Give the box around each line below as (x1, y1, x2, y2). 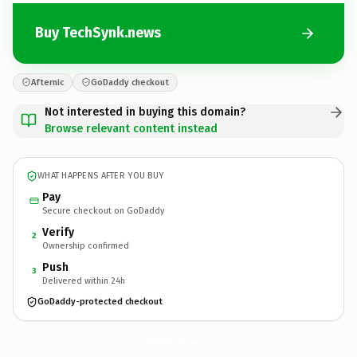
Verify (42, 225, 74, 239)
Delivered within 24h (42, 275, 125, 286)
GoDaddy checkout (91, 76, 169, 88)
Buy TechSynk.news (35, 24, 161, 41)
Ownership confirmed (42, 240, 129, 251)
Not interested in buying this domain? (45, 104, 245, 119)
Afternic (31, 76, 64, 88)
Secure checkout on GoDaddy (42, 205, 164, 216)
